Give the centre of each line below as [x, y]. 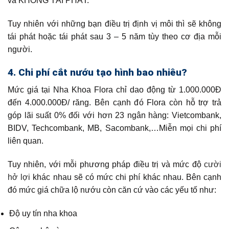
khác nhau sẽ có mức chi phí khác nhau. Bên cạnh [127, 177]
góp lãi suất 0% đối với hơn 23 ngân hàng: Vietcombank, [114, 116]
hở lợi [20, 177]
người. [20, 49]
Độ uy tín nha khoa [43, 213]
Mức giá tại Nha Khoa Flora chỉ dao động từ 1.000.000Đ [114, 90]
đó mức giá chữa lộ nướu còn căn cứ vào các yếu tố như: [112, 190]
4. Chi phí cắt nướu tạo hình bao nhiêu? [97, 72]
